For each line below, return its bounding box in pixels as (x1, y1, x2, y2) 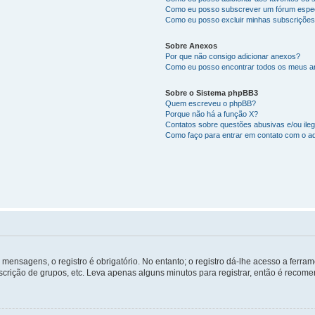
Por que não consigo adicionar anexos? (165, 52, 301, 61)
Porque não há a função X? (165, 110, 259, 119)
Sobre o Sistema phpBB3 (165, 89, 259, 98)
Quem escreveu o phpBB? (165, 99, 257, 108)
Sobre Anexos (165, 41, 218, 51)
